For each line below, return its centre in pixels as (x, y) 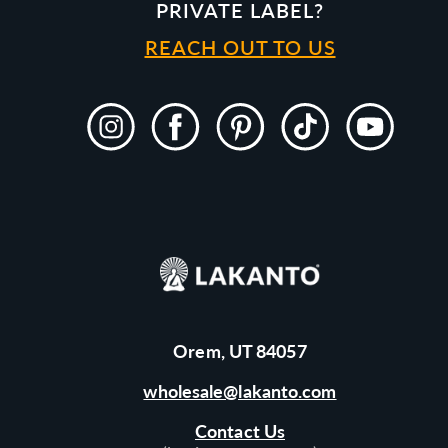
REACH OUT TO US (240, 47)
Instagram (117, 138)
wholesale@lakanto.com (240, 391)
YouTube (371, 138)
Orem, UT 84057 (240, 351)
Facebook (181, 138)
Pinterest (244, 138)
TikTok (302, 138)
